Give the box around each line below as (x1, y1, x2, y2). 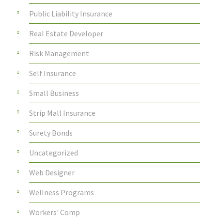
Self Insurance (29, 68, 76, 78)
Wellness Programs (29, 187, 94, 198)
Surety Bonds (29, 128, 73, 138)
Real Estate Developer (29, 29, 103, 39)
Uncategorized (29, 148, 78, 158)
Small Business (29, 88, 79, 98)
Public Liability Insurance (29, 9, 112, 19)
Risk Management (29, 48, 89, 59)
